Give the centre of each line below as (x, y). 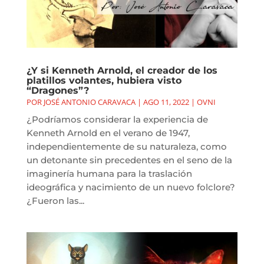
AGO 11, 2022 (166, 102)
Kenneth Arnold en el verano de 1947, (108, 133)
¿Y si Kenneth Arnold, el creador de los (122, 70)
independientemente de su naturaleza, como (126, 146)
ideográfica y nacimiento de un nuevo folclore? (131, 187)
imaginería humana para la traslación (109, 173)
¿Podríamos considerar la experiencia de (117, 119)
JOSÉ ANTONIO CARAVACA (89, 102)
